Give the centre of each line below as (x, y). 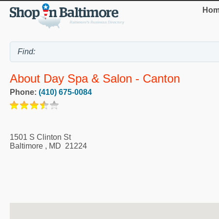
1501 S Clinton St (40, 137)
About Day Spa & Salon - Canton (95, 78)
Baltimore (26, 146)
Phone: (24, 92)
